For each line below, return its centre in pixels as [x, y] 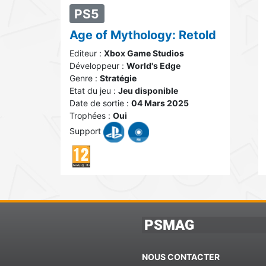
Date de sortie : [100, 103]
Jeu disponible [148, 90]
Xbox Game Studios [144, 53]
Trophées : [91, 115]
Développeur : [98, 65]
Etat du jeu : [94, 90]
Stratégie [118, 78]
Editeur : [87, 53]
